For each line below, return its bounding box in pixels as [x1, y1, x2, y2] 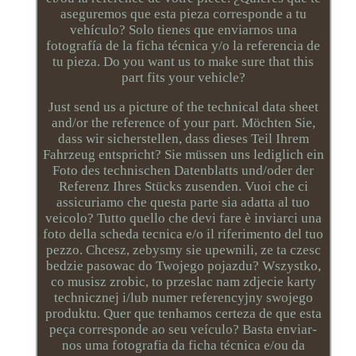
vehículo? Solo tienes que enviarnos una [69, 22, 297, 37]
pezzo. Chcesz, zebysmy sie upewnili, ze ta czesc [45, 242, 321, 257]
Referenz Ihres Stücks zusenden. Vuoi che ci [58, 179, 308, 194]
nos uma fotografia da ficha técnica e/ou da [61, 338, 305, 353]
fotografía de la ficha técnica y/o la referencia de [46, 38, 321, 53]
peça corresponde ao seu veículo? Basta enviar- [49, 322, 318, 337]
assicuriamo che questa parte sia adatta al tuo [56, 195, 311, 210]
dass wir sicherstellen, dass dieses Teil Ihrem [57, 131, 309, 146]
